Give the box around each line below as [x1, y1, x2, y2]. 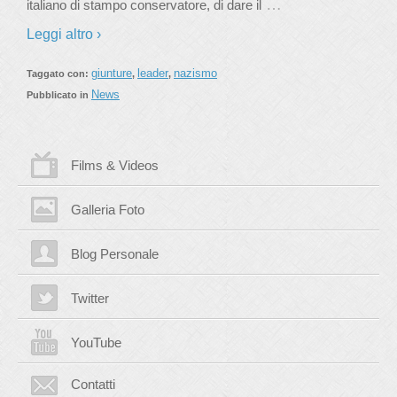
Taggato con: [27, 68, 91, 79]
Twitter [71, 291, 109, 306]
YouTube [71, 335, 121, 350]
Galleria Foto [71, 202, 144, 217]
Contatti [71, 377, 115, 392]
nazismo [174, 66, 217, 80]
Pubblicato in [27, 90, 91, 100]
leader [137, 66, 168, 80]
